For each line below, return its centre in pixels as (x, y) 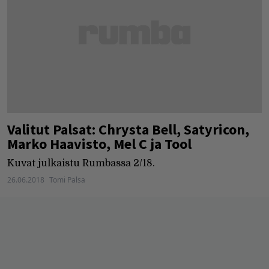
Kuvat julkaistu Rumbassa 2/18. (81, 163)
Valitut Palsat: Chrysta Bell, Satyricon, (128, 129)
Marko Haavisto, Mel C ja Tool (99, 144)
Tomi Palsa (67, 180)
